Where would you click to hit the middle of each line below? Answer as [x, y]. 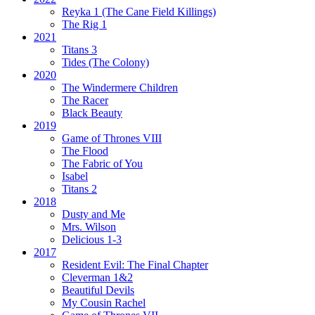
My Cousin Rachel [104, 302]
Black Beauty [92, 112]
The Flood [85, 150]
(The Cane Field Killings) [159, 11]
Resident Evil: [95, 264]
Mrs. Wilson [89, 226]
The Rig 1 [84, 24]
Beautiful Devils [98, 290]
